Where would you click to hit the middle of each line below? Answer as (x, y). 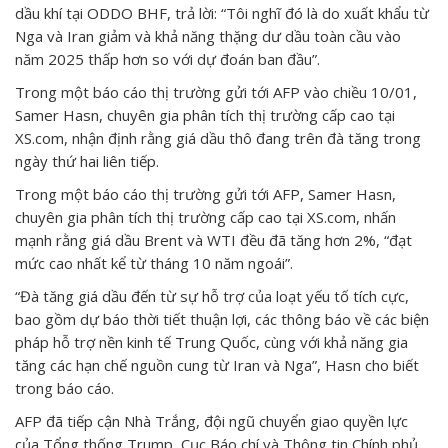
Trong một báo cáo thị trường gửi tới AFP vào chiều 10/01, (216, 92)
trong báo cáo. (64, 388)
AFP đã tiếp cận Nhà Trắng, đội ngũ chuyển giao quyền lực (211, 421)
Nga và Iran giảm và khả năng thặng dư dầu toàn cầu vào (208, 36)
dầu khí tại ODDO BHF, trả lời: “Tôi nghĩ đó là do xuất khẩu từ (222, 13)
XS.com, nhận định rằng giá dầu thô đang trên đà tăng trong (218, 138)
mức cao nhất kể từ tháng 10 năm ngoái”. (154, 263)
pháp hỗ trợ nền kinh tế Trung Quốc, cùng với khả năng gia (211, 342)
